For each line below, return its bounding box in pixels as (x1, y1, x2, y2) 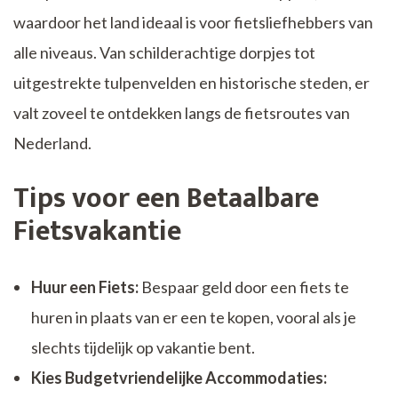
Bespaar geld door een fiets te (139, 276, 349, 297)
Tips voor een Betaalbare (13, 174, 319, 222)
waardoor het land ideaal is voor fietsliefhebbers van (13, 12, 373, 32)
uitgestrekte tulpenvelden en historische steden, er (13, 72, 370, 92)
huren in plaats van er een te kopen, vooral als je (31, 306, 356, 327)
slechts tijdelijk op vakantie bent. (31, 337, 255, 357)
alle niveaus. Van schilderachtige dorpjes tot (13, 42, 315, 62)
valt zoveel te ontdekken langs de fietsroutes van (13, 102, 350, 123)
